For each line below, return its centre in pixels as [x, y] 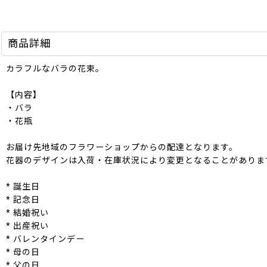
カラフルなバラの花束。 [55, 69]
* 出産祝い [27, 226]
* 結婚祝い [27, 213]
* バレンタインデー [45, 239]
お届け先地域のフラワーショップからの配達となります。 [122, 147]
